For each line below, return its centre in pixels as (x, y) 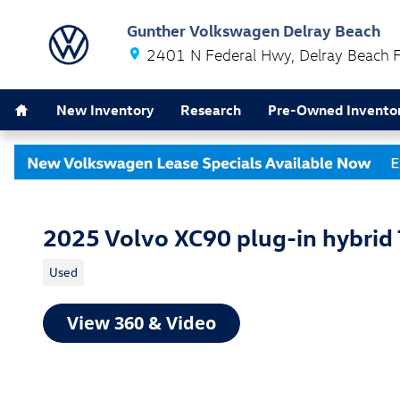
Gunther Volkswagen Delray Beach (254, 30)
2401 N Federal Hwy (219, 55)
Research (211, 109)
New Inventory (105, 109)
